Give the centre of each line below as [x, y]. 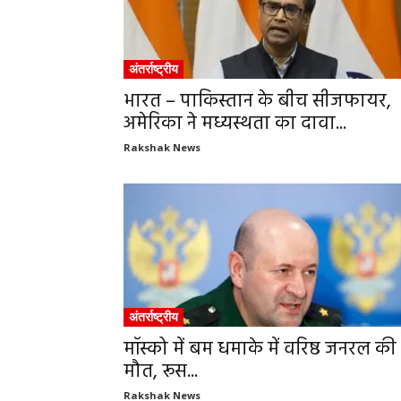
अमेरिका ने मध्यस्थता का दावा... [235, 124]
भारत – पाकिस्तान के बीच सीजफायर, [257, 102]
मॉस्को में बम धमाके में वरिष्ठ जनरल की [260, 350]
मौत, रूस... [161, 372]
